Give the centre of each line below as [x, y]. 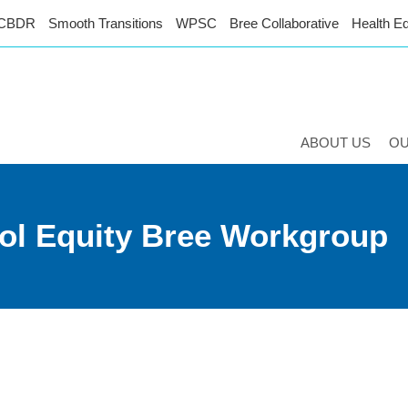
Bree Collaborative [284, 23]
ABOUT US [336, 143]
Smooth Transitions [106, 23]
